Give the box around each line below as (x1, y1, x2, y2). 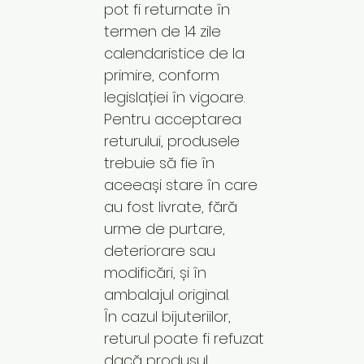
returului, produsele (104, 130, 240, 151)
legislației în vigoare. (104, 86, 245, 107)
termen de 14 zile (104, 20, 221, 41)
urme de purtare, (104, 218, 225, 239)
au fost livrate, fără (104, 196, 237, 217)
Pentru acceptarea (104, 108, 241, 129)
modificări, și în (104, 262, 206, 283)
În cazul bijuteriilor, (104, 305, 231, 327)
